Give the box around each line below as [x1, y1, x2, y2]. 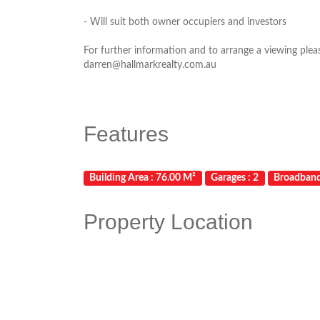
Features [84, 122, 169, 146]
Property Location [84, 210, 253, 234]
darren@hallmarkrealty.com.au [84, 60, 216, 70]
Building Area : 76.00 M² [89, 173, 196, 183]
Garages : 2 [211, 173, 259, 183]
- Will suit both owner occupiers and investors [84, 17, 286, 27]
